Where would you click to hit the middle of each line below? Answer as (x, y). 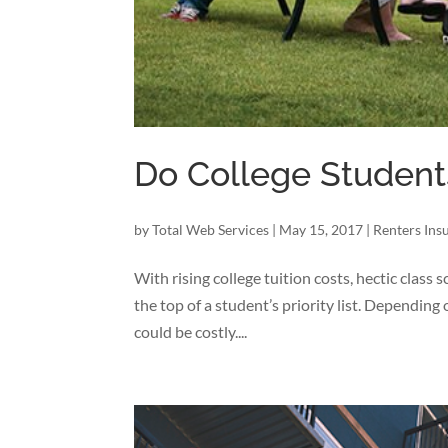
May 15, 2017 (321, 230)
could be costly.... (191, 332)
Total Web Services (211, 230)
